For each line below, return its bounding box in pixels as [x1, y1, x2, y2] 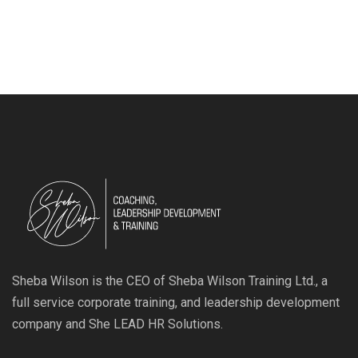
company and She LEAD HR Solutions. [12, 316, 223, 332]
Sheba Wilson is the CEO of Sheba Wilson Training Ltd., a [12, 273, 328, 289]
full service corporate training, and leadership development [12, 295, 340, 311]
